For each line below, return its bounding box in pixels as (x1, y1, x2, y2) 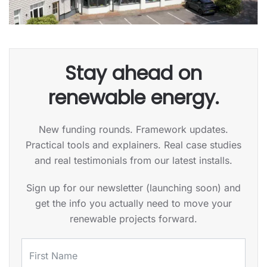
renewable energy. (48, 84, 219, 111)
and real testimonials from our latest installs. (35, 154, 232, 166)
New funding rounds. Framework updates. (39, 123, 228, 135)
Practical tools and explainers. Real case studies (26, 139, 241, 151)
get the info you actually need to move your (35, 197, 232, 209)
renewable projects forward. (70, 213, 197, 225)
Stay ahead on (65, 60, 202, 86)
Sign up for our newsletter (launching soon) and (26, 182, 241, 194)
